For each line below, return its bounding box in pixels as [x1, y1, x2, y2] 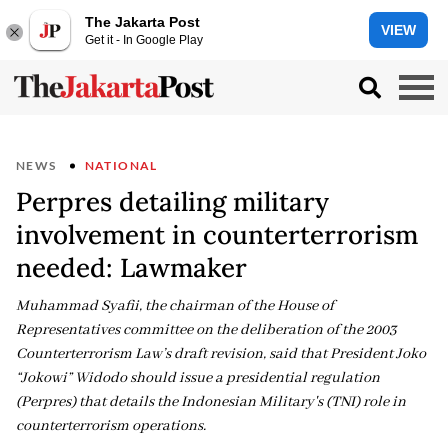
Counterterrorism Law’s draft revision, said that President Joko [16, 345, 426, 363]
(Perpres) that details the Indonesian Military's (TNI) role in [16, 393, 406, 411]
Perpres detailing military [16, 185, 329, 218]
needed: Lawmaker [16, 251, 247, 284]
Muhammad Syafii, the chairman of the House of [16, 297, 334, 315]
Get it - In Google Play [85, 32, 203, 47]
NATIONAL [84, 158, 158, 173]
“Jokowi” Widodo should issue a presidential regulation [16, 369, 380, 387]
